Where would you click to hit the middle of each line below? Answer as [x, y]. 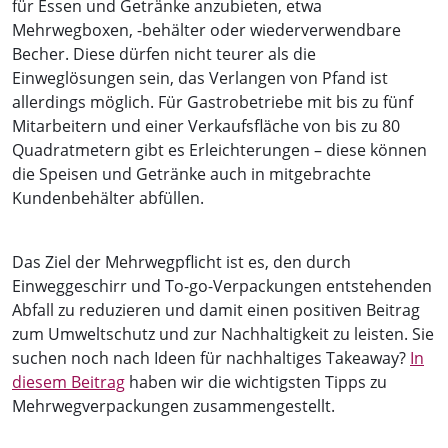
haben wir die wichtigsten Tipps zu [256, 381]
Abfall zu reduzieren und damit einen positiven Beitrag [216, 309]
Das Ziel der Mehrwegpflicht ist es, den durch [181, 261]
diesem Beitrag [68, 381]
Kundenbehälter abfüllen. [108, 197]
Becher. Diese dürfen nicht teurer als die [164, 53]
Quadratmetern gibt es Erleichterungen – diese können [219, 149]
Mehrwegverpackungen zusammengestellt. [173, 405]
